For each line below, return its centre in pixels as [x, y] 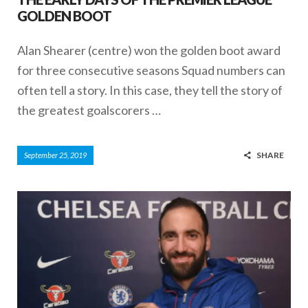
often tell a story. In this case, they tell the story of [150, 90]
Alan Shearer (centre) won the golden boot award [149, 50]
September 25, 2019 [55, 155]
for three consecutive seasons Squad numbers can [151, 70]
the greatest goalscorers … [89, 110]
